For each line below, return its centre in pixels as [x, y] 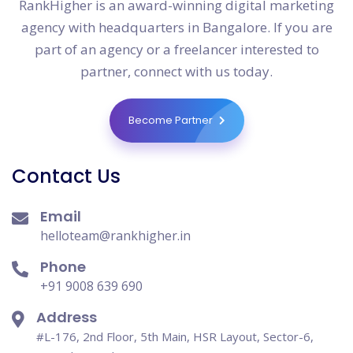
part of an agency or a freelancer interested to [176, 49]
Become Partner [171, 120]
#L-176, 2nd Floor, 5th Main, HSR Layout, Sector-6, [175, 336]
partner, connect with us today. [176, 71]
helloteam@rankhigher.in [115, 235]
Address [67, 317]
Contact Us [66, 176]
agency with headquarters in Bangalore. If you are [176, 27]
